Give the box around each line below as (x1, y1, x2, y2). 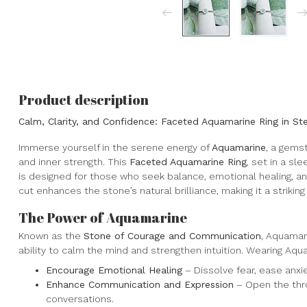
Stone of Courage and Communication (84, 230, 261, 241)
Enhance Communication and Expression (46, 279, 234, 290)
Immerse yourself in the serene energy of (19, 141, 212, 153)
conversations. (46, 293, 114, 304)
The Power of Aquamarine (19, 208, 187, 227)
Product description (19, 90, 149, 109)
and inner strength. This (19, 156, 130, 167)
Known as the (19, 230, 84, 241)
